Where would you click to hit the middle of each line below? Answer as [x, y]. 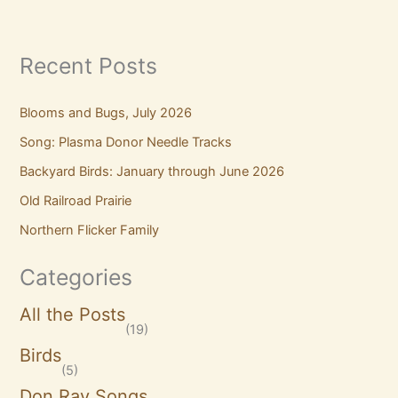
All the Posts [73, 315]
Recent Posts [89, 66]
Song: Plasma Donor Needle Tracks [126, 142]
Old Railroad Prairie [76, 200]
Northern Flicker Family [90, 230]
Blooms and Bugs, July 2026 [106, 112]
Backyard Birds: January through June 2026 [152, 171]
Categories [76, 277]
